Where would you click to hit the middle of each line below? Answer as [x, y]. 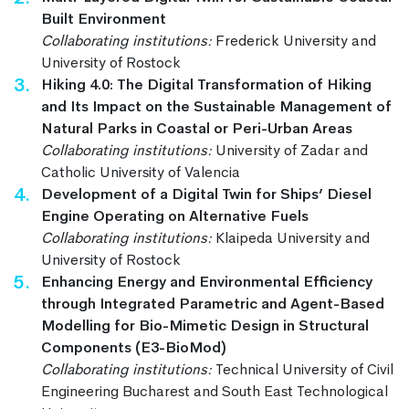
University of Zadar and [290, 150]
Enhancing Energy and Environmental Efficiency [207, 281]
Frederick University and [294, 40]
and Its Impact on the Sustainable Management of [216, 106]
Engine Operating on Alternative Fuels [175, 215]
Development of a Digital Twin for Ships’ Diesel [206, 194]
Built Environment [104, 18]
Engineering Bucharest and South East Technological [215, 391]
